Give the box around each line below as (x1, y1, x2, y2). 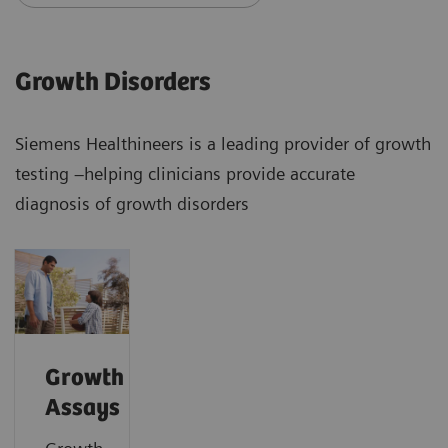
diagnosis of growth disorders (15, 192, 249, 214)
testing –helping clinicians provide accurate (15, 162, 355, 184)
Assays (44, 395, 120, 423)
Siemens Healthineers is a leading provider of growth (15, 132, 431, 154)
